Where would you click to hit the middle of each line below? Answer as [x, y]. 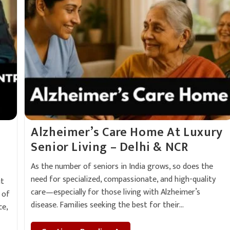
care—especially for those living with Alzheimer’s [116, 192]
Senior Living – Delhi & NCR [110, 147]
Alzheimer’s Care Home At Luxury [127, 132]
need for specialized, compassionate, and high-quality [123, 179]
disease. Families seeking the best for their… [108, 205]
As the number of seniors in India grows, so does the [122, 167]
